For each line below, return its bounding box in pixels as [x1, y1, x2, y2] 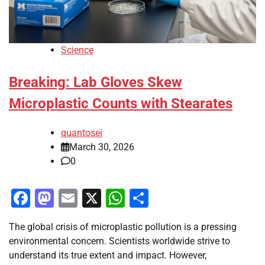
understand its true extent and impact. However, [9, 250, 206, 261]
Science [61, 44, 93, 56]
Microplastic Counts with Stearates [9, 95, 232, 112]
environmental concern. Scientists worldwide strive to [9, 235, 230, 247]
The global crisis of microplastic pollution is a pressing [9, 221, 237, 233]
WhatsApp [125, 187, 212, 210]
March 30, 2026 [69, 141, 134, 153]
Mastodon [54, 187, 139, 210]
